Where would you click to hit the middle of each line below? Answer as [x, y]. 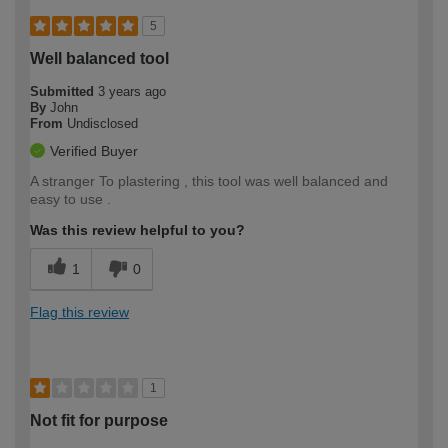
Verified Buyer [94, 150]
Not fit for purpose [99, 420]
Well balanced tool [99, 58]
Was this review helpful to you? [137, 229]
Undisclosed [102, 123]
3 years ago [132, 91]
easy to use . [70, 198]
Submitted [64, 91]
